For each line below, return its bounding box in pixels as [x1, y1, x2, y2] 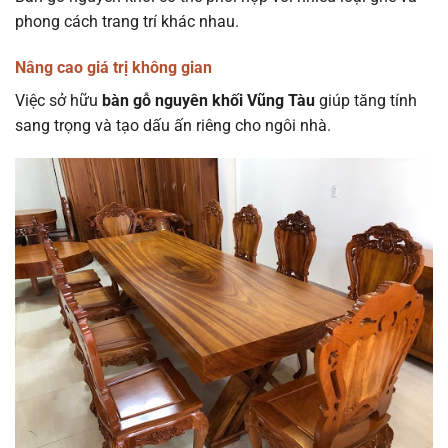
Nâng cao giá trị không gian [15, 57, 212, 77]
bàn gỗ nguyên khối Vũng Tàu [98, 90, 315, 110]
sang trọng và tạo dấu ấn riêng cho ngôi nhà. [15, 115, 331, 135]
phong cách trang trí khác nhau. [15, 11, 239, 31]
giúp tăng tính [315, 90, 417, 110]
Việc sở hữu [15, 90, 98, 110]
